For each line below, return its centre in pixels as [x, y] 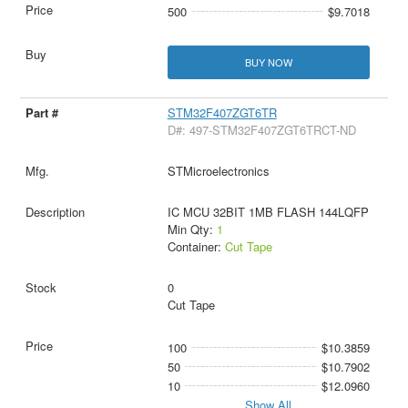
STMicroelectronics [218, 170]
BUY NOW [268, 61]
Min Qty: [192, 229]
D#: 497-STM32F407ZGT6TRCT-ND [261, 129]
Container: [196, 246]
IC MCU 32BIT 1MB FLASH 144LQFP [268, 211]
